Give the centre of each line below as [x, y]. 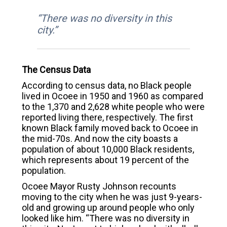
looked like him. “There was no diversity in [105, 218]
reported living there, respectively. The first [107, 118]
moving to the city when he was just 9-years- [112, 197]
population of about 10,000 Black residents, [108, 149]
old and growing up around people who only [108, 208]
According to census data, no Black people [106, 86]
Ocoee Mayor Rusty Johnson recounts [99, 186]
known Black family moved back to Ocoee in [110, 128]
